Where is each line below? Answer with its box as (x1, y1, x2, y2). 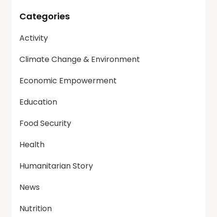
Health (19, 139, 45, 151)
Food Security (19, 118, 71, 129)
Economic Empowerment (19, 75, 117, 87)
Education (19, 96, 57, 108)
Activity (19, 32, 48, 44)
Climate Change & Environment (19, 54, 140, 65)
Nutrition (19, 203, 52, 215)
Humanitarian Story (19, 160, 93, 172)
